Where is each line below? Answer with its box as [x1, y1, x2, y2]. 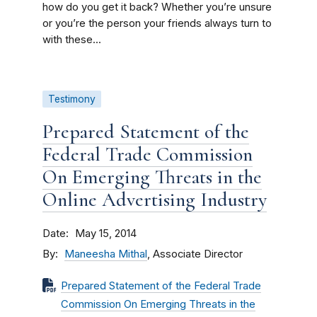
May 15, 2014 [75, 227, 137, 240]
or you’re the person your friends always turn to [42, 17, 272, 30]
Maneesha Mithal [64, 248, 147, 260]
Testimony [48, 93, 96, 105]
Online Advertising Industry [42, 188, 267, 212]
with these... [42, 33, 101, 46]
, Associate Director [147, 248, 243, 260]
